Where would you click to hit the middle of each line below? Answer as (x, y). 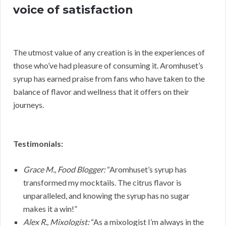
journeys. (29, 104)
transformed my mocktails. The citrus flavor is (102, 182)
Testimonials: (38, 143)
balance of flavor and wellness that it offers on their (101, 91)
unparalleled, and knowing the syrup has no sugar (106, 195)
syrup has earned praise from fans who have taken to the (109, 78)
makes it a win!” (50, 208)
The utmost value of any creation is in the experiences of (109, 52)
